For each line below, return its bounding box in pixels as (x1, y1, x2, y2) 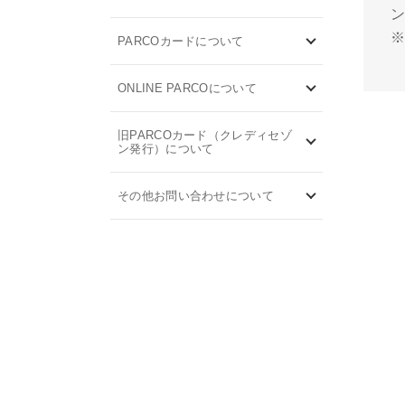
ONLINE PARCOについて (118, 81, 257, 95)
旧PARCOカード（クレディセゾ (118, 128, 292, 142)
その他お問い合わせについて (118, 189, 274, 202)
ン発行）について (118, 142, 214, 155)
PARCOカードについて (118, 34, 244, 48)
